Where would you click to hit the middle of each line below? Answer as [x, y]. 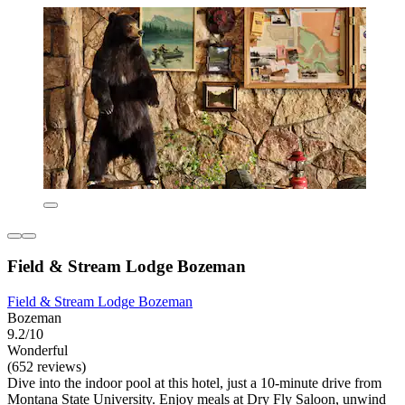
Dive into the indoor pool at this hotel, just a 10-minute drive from [194, 382]
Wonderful [38, 350]
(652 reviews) [47, 366]
